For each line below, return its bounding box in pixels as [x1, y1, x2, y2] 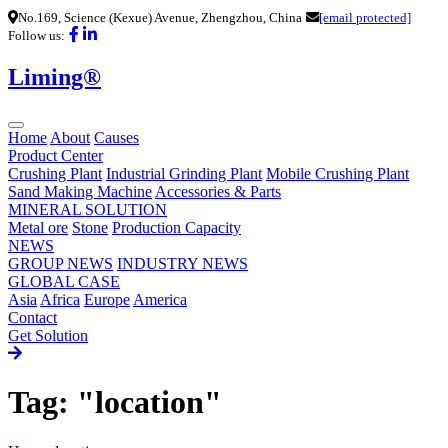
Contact [8, 308, 57, 326]
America [133, 290, 187, 308]
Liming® [8, 63, 101, 90]
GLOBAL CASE [8, 272, 120, 290]
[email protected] [319, 10, 411, 25]
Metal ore [8, 218, 68, 236]
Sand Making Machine [8, 182, 152, 200]
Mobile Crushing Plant [266, 164, 409, 182]
